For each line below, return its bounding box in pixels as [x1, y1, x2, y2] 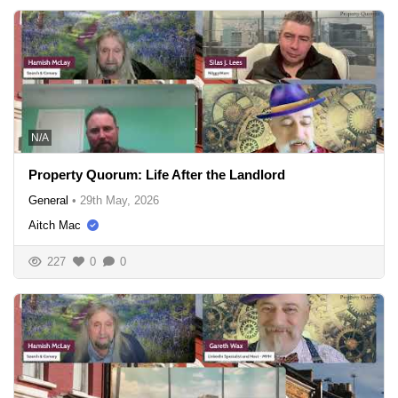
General [28, 193, 68, 207]
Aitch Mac [28, 218, 81, 232]
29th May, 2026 [80, 193, 159, 207]
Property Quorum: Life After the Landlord [28, 166, 285, 182]
